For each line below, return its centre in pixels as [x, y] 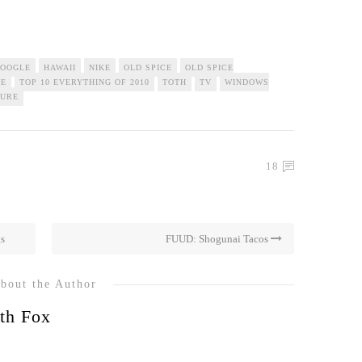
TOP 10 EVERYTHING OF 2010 [84, 82]
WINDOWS [247, 82]
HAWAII [60, 67]
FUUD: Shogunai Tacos [218, 239]
